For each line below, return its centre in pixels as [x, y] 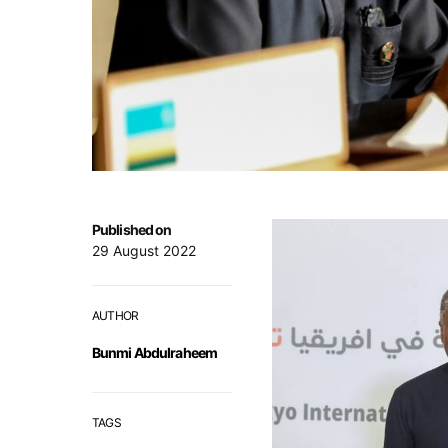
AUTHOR [115, 316]
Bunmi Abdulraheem [155, 353]
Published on [132, 230]
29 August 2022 [144, 251]
